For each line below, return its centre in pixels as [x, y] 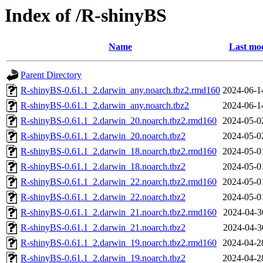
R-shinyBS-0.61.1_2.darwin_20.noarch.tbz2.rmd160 [119, 121]
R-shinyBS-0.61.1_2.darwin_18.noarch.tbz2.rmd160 [119, 151]
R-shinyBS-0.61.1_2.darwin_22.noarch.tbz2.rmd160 [119, 182]
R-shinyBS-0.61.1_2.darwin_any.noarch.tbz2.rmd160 [120, 90]
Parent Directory [51, 75]
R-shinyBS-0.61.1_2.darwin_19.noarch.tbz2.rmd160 [119, 243]
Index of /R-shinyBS [86, 15]
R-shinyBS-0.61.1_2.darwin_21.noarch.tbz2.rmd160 [119, 213]
